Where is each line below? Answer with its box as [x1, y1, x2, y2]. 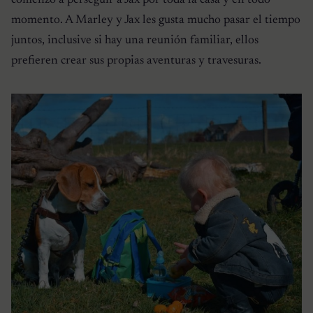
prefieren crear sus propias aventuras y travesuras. [11, 54, 261, 67]
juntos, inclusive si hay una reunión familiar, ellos [11, 34, 259, 47]
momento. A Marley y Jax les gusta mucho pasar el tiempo [11, 13, 300, 27]
